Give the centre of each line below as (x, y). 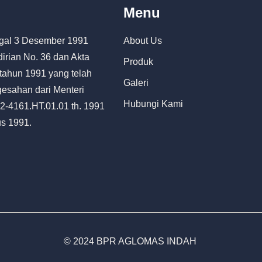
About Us (143, 41)
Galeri (136, 83)
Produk (139, 62)
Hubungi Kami (154, 104)
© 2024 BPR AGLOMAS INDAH (131, 241)
